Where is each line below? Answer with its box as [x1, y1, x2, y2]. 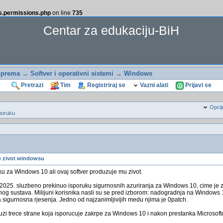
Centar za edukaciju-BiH [43, 23, 180, 37]
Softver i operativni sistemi [30, 70, 113, 77]
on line [51, 9, 72, 16]
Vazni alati [138, 82, 168, 89]
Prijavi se [183, 82, 212, 89]
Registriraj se [85, 82, 125, 89]
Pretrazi [19, 82, 43, 89]
